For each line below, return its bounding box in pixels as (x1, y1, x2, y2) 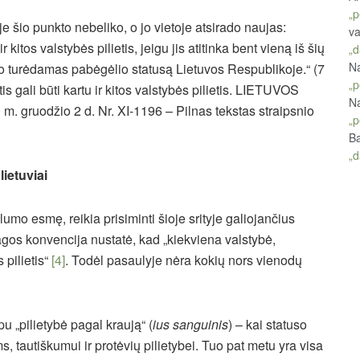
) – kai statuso (228, 315, 307, 334)
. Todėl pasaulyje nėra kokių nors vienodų (65, 251, 302, 270)
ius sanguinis (153, 315, 228, 334)
